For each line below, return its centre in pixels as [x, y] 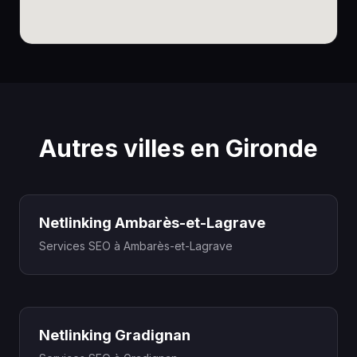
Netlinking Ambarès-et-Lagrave [152, 223]
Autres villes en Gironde [178, 148]
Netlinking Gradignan [115, 335]
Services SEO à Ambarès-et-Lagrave [136, 246]
